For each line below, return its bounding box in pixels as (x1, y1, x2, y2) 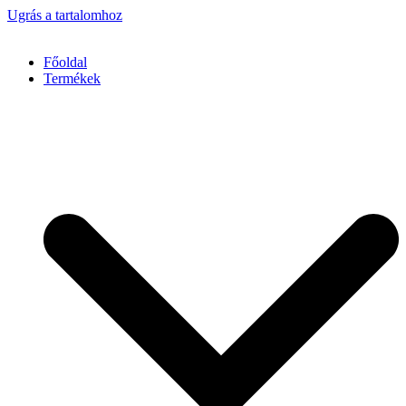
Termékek (43, 71, 101, 86)
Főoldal (43, 54, 87, 70)
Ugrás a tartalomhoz (7, 7, 122, 23)
